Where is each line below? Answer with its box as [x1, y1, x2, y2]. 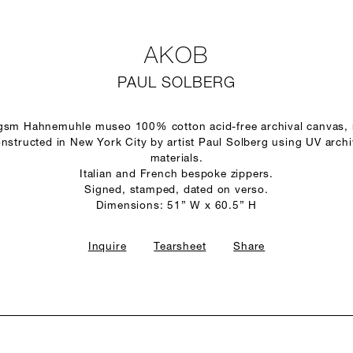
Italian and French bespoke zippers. [80, 169, 273, 180]
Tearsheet [154, 242, 206, 252]
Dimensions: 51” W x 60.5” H [95, 201, 258, 211]
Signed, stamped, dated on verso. [84, 185, 269, 195]
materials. [150, 154, 203, 164]
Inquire [87, 242, 127, 252]
